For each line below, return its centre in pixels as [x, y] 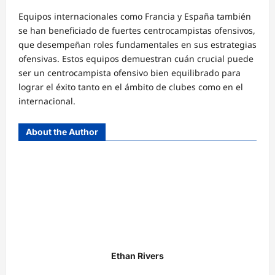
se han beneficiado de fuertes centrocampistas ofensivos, [137, 30]
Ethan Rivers [137, 255]
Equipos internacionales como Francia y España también [135, 16]
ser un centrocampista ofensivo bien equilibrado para [130, 72]
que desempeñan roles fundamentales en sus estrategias [137, 44]
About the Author [62, 131]
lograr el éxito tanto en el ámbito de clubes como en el [131, 87]
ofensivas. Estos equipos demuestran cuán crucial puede [136, 58]
